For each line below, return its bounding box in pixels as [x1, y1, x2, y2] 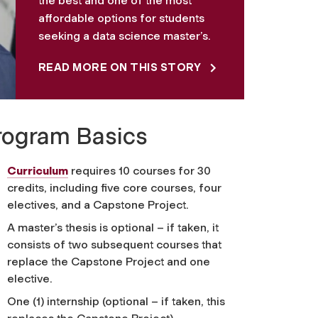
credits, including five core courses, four [6, 180, 221, 194]
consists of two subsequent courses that [6, 237, 221, 251]
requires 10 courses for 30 [67, 163, 211, 177]
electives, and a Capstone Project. [6, 197, 189, 212]
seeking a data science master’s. [38, 28, 211, 43]
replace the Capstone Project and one [6, 254, 210, 268]
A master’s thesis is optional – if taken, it [6, 220, 219, 234]
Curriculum [6, 163, 68, 177]
